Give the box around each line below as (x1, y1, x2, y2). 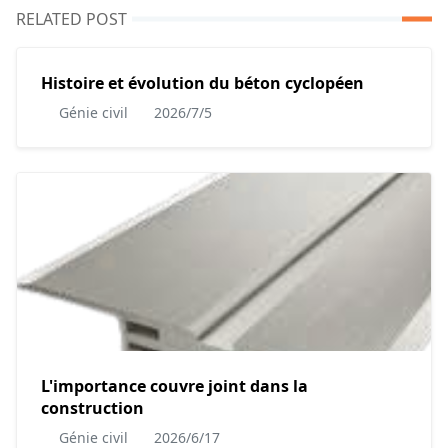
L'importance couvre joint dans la (41, 374, 308, 397)
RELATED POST (16, 7, 127, 30)
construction (41, 396, 144, 419)
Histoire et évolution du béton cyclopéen (41, 71, 364, 94)
